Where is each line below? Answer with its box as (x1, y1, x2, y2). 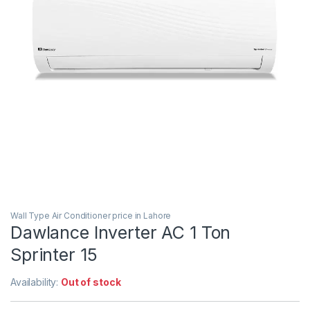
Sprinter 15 (10, 244, 98, 265)
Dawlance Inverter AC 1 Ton (10, 221, 231, 243)
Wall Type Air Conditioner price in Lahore (10, 210, 172, 221)
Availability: (10, 275, 62, 288)
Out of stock (61, 275, 121, 288)
